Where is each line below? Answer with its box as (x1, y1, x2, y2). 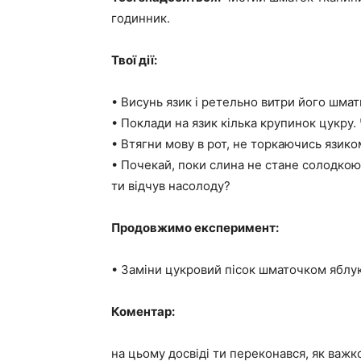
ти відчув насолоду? (111, 178, 230, 193)
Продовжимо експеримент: (111, 220, 279, 235)
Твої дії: (111, 52, 157, 68)
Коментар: (111, 304, 175, 319)
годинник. (111, 10, 170, 26)
